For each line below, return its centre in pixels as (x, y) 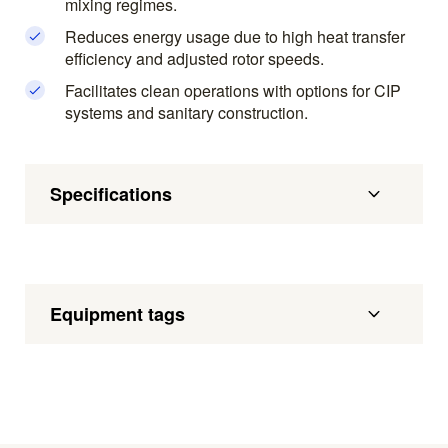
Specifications (111, 194)
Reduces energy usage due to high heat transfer (235, 37)
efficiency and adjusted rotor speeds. (194, 59)
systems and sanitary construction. (186, 113)
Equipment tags (117, 314)
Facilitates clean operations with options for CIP (233, 91)
